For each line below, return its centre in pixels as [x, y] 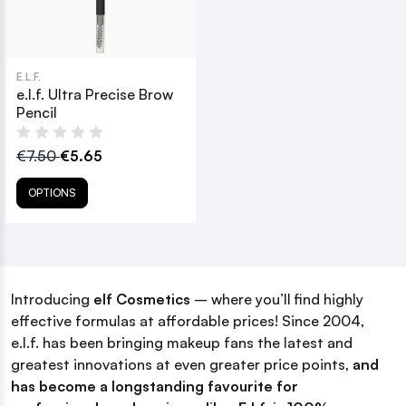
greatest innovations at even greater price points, [182, 364]
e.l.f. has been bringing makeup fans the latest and [182, 342]
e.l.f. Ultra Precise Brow [95, 94]
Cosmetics [153, 299]
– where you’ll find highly [277, 299]
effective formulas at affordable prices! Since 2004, [188, 320]
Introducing [52, 299]
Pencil [37, 112]
